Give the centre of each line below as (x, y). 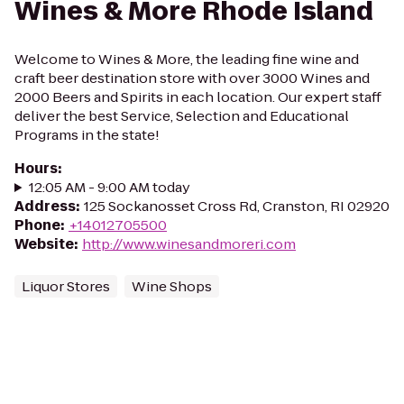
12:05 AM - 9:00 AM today (109, 187)
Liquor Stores (66, 286)
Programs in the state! (87, 135)
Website (44, 244)
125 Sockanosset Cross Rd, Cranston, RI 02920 (237, 206)
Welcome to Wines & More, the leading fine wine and (187, 59)
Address (45, 206)
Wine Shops (172, 286)
